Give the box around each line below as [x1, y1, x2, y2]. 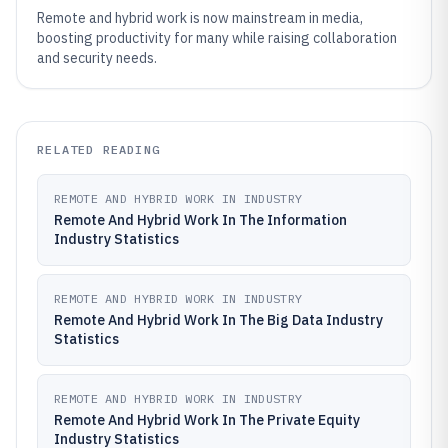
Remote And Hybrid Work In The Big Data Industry [54, 311, 383, 329]
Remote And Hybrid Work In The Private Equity [54, 411, 360, 429]
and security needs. [37, 49, 157, 67]
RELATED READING [37, 142, 160, 157]
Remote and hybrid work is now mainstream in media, [37, 9, 363, 27]
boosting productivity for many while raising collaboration [37, 29, 397, 47]
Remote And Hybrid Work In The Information [54, 211, 347, 229]
